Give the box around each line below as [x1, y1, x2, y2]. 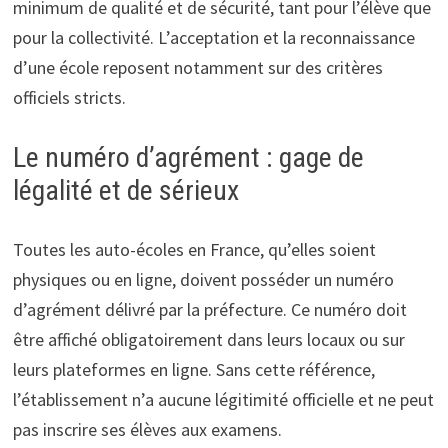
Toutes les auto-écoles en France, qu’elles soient [12, 237, 376, 261]
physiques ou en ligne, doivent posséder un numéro [12, 267, 394, 291]
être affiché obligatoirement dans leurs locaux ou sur [12, 327, 405, 351]
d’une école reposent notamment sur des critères [12, 55, 383, 79]
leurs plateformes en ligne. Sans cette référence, [12, 357, 375, 381]
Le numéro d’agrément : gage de [12, 140, 364, 174]
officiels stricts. [12, 85, 126, 109]
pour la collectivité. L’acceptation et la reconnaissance [12, 25, 415, 49]
